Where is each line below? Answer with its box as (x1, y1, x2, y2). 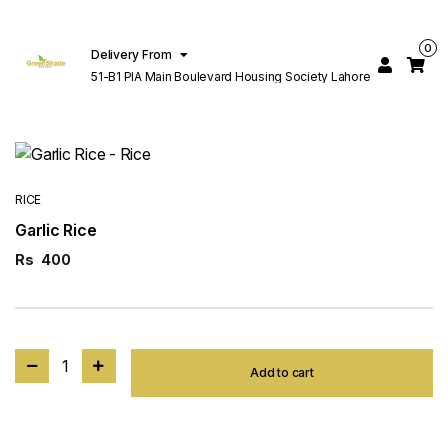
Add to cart (250, 364, 314, 380)
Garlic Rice (15, 219, 97, 240)
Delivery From (91, 47, 172, 62)
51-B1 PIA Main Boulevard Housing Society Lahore (91, 69, 371, 84)
